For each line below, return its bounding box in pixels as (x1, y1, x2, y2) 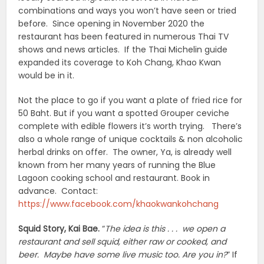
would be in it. (18, 70, 77, 82)
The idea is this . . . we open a (105, 223, 226, 235)
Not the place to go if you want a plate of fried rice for (18, 94, 243, 107)
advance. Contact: (18, 185, 98, 197)
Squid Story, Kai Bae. (18, 223, 100, 235)
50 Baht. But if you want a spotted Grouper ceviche (18, 107, 230, 120)
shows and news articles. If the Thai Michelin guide (18, 44, 228, 56)
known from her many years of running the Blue (18, 159, 216, 171)
